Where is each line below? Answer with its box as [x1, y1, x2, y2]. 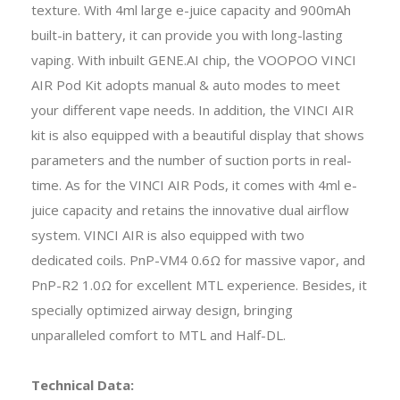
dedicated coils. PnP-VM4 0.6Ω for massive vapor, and [31, 250, 365, 269]
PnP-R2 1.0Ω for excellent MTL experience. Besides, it [31, 275, 367, 294]
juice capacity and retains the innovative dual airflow [31, 200, 349, 219]
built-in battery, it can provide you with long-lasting [31, 25, 343, 44]
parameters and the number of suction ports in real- [31, 150, 352, 169]
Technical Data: [31, 375, 134, 394]
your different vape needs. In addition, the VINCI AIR [31, 100, 354, 119]
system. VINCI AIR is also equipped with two [31, 225, 304, 244]
